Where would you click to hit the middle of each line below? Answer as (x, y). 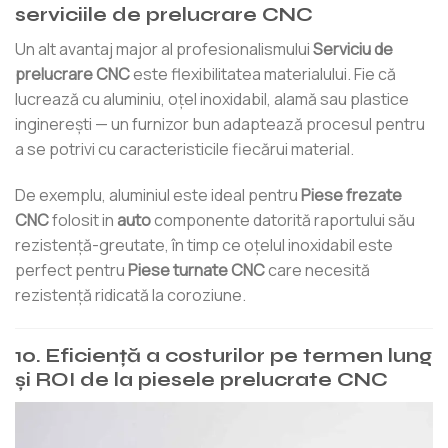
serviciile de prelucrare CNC (164, 15)
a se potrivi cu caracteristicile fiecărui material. (184, 148)
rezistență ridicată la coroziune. (130, 294)
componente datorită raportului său (283, 219)
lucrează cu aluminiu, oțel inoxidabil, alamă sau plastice (212, 98)
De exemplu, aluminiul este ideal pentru (158, 194)
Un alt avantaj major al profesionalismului (164, 48)
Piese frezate (351, 194)
